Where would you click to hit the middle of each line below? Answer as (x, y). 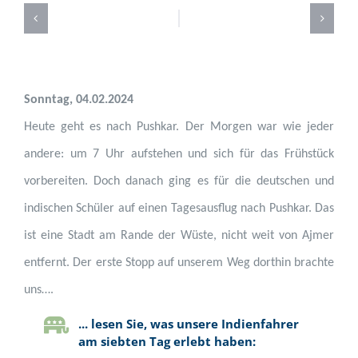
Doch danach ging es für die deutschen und (214, 181)
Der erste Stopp (115, 263)
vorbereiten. (59, 181)
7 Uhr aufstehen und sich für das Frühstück (214, 154)
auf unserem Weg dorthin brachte (246, 263)
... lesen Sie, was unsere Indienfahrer (188, 323)
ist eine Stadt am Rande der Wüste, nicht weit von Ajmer (179, 235)
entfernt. (48, 263)
